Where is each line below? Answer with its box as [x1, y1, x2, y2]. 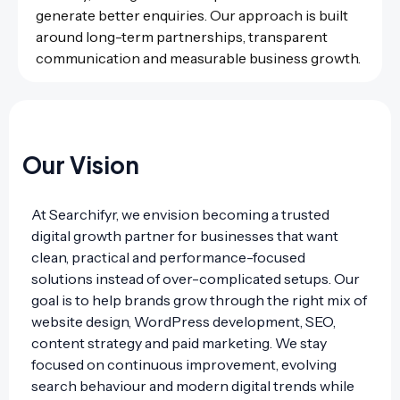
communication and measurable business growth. [36, 49, 361, 68]
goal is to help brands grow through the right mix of [31, 290, 367, 309]
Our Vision [22, 149, 139, 179]
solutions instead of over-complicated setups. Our [31, 269, 360, 287]
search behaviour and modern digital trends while [31, 376, 354, 395]
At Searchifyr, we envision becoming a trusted [31, 204, 329, 223]
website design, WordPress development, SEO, [31, 312, 336, 330]
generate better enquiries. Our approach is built [36, 6, 348, 25]
